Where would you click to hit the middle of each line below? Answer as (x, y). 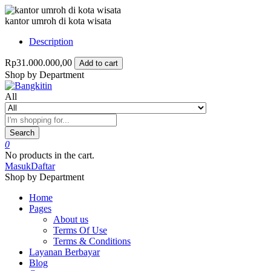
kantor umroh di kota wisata (58, 21)
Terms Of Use (80, 230)
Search (22, 133)
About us (71, 219)
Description (51, 41)
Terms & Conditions (92, 241)
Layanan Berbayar (64, 252)
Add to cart (99, 63)
